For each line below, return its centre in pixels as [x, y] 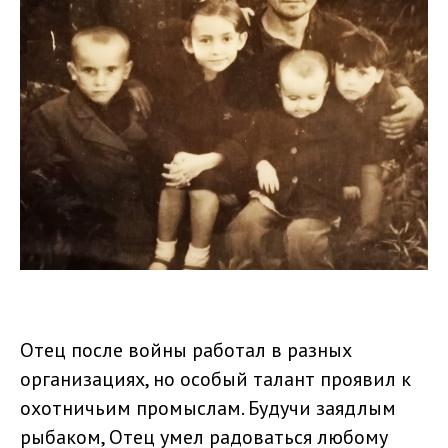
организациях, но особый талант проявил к [215, 378]
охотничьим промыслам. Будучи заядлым [208, 407]
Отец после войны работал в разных [186, 349]
